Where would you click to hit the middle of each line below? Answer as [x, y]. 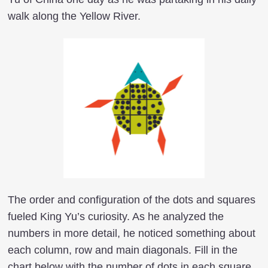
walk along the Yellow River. [74, 16]
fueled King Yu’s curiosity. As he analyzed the [116, 217]
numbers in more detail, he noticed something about [132, 233]
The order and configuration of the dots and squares [132, 200]
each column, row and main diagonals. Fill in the [123, 250]
